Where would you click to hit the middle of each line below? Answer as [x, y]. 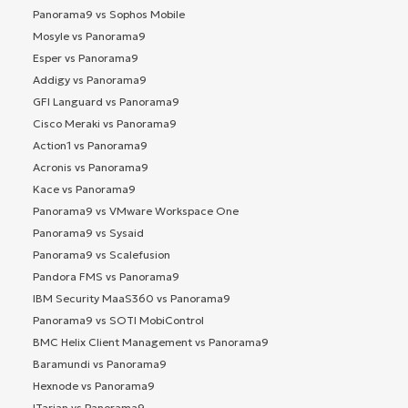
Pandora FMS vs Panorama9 [106, 276]
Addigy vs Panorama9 [90, 79]
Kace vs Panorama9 [84, 189]
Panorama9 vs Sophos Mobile [109, 14]
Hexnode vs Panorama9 [94, 385]
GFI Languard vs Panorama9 [106, 101]
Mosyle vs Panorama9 [89, 36]
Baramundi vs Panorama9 [100, 363]
